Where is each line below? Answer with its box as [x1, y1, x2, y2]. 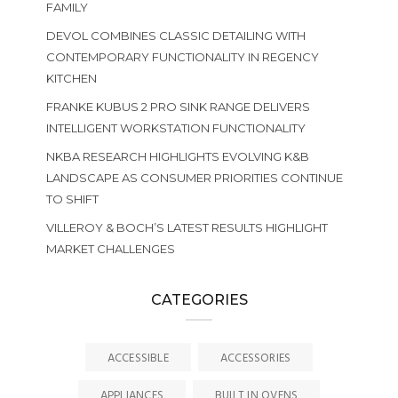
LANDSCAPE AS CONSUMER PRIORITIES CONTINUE [45, 171, 343, 185]
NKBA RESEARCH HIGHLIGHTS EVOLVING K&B [45, 149, 309, 163]
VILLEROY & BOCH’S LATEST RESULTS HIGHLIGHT [45, 220, 328, 235]
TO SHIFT [45, 192, 99, 206]
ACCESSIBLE [107, 349, 169, 368]
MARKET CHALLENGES [45, 242, 175, 256]
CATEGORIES [150, 291, 248, 308]
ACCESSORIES [219, 349, 291, 368]
